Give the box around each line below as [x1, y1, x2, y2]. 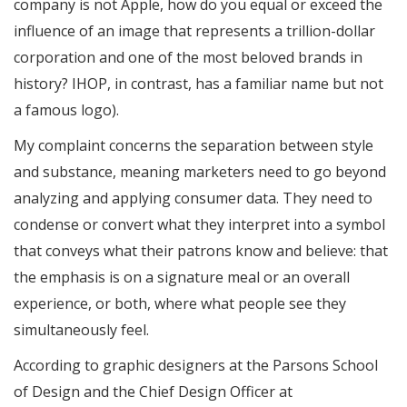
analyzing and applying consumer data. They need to [14, 188, 372, 208]
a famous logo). [14, 100, 119, 120]
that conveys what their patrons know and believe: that [14, 241, 388, 261]
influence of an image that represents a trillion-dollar [14, 21, 375, 41]
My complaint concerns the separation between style [14, 135, 373, 155]
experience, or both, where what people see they [14, 293, 346, 313]
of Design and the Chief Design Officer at [14, 382, 293, 402]
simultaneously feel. [14, 320, 149, 340]
